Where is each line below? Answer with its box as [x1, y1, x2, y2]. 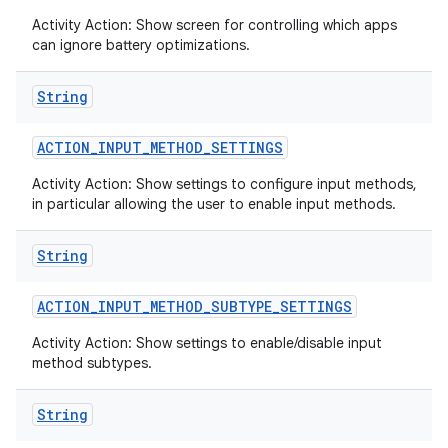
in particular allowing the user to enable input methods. [32, 195, 396, 213]
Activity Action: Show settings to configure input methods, [32, 175, 417, 193]
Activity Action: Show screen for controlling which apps [32, 16, 397, 34]
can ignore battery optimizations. [32, 36, 250, 54]
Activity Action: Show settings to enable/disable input [32, 334, 382, 352]
